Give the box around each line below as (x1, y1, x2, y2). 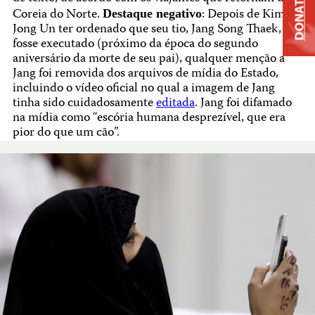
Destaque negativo (102, 6, 202, 20)
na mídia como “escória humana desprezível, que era (12, 108, 285, 129)
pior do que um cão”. (12, 122, 120, 143)
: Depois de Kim (201, 4, 285, 25)
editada (155, 93, 195, 114)
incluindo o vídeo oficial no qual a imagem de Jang (12, 78, 275, 99)
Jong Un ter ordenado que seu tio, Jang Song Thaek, (12, 19, 281, 40)
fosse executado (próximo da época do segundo (12, 34, 258, 55)
